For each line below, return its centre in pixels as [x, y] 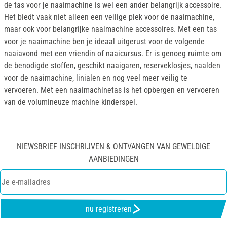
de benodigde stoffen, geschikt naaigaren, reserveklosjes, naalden [112, 66]
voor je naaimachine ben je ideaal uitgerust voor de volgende [104, 42]
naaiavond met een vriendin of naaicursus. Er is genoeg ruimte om [113, 54]
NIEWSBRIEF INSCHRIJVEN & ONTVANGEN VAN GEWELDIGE [113, 147]
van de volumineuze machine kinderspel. [71, 102]
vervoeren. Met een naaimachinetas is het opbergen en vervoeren [112, 90]
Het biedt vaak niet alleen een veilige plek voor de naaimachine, [109, 17]
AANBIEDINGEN [113, 159]
